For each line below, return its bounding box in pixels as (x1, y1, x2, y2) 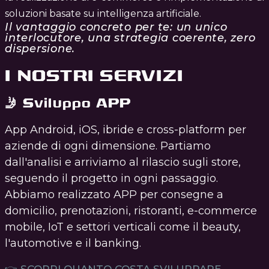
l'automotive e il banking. (5, 237, 141, 250)
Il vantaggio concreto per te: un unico (5, 20, 228, 34)
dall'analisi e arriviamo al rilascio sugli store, (5, 156, 241, 169)
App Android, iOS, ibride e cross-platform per (5, 123, 246, 137)
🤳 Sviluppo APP (5, 95, 131, 111)
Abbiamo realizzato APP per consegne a (5, 188, 223, 202)
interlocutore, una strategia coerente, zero (5, 31, 256, 44)
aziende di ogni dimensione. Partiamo (5, 139, 211, 153)
